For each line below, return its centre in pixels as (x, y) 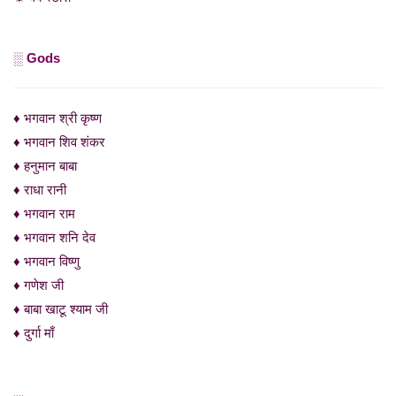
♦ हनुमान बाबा (45, 166)
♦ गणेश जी (38, 285)
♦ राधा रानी (40, 190)
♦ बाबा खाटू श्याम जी (61, 309)
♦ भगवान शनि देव (54, 237)
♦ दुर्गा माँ (34, 333)
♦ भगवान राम (44, 213)
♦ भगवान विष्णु (46, 261)
